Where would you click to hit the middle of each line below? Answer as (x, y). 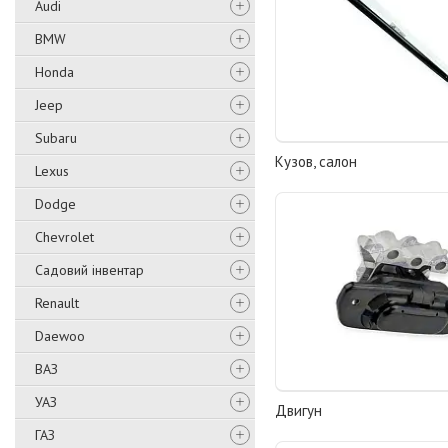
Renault (57, 303)
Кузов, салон (316, 162)
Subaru (56, 138)
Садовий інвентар (89, 270)
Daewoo (60, 336)
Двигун (299, 411)
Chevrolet (64, 237)
